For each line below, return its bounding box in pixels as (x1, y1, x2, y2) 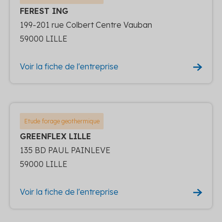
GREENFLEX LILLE (20, 131, 91, 141)
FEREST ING (20, 5, 68, 16)
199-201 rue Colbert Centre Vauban (20, 19, 152, 30)
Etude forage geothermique (24, 117, 100, 125)
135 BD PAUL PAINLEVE (20, 145, 111, 155)
